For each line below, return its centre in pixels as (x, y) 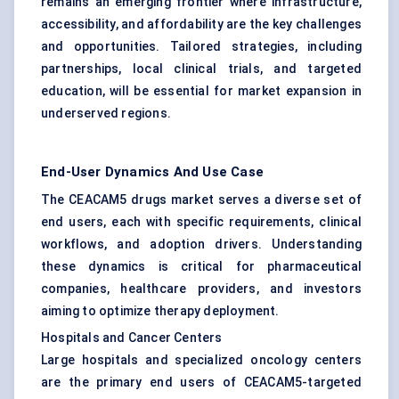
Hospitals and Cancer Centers (132, 338)
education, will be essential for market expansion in (201, 91)
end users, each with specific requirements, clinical (201, 222)
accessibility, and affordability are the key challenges (201, 24)
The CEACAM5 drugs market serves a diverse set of (201, 200)
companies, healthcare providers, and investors (201, 289)
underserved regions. (106, 114)
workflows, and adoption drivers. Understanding (201, 244)
